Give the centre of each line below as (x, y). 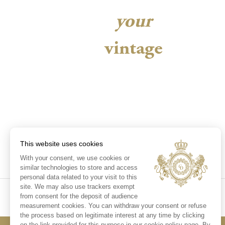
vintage (134, 49)
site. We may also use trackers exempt (77, 186)
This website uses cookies (62, 143)
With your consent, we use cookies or (75, 158)
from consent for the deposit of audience (79, 196)
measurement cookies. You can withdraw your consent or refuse (113, 205)
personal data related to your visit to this (79, 177)
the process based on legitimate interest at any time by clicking (112, 215)
